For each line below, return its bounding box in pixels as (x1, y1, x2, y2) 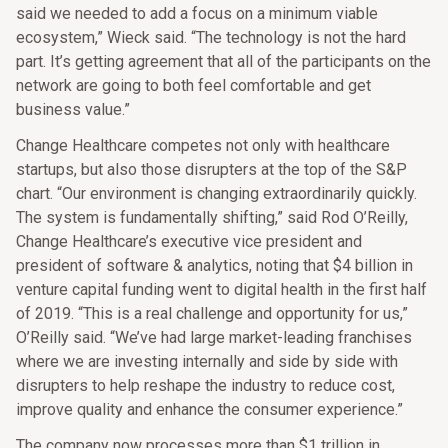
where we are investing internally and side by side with (16, 352, 398, 371)
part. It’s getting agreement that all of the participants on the (16, 52, 431, 71)
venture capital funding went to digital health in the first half (16, 280, 427, 299)
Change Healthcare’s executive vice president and (16, 232, 362, 251)
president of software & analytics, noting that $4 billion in (16, 256, 413, 275)
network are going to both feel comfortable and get (16, 76, 371, 95)
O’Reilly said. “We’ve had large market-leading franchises (16, 328, 412, 347)
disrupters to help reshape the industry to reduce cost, (16, 376, 395, 395)
